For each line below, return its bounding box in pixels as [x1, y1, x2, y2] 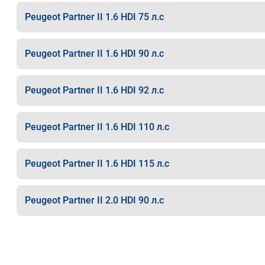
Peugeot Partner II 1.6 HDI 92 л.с [24, 85, 164, 96]
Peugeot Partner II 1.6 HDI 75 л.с [24, 11, 164, 22]
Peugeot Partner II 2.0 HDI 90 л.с [24, 195, 164, 206]
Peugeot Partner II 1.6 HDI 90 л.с [24, 48, 164, 59]
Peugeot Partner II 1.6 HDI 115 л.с [24, 158, 169, 169]
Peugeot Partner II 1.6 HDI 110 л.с [24, 121, 169, 132]
